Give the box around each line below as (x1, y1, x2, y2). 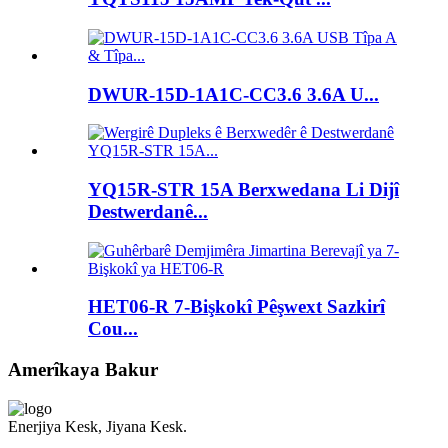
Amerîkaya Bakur (8, 359, 158, 381)
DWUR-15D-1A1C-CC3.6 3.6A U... (88, 83, 379, 105)
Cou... (88, 318, 138, 340)
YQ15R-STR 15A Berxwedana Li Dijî (88, 178, 399, 200)
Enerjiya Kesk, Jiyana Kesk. (8, 417, 187, 435)
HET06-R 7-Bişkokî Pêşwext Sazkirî (88, 296, 385, 318)
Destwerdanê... (88, 200, 208, 222)
